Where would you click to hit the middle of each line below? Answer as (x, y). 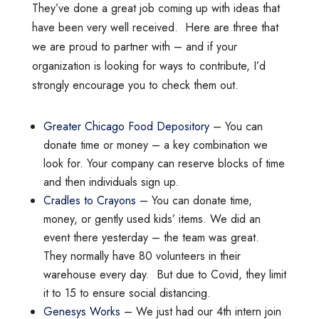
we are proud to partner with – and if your (134, 46)
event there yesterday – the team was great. (153, 237)
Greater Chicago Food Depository (128, 126)
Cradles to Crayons (89, 200)
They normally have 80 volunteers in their (142, 256)
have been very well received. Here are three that (155, 27)
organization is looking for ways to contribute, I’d (148, 66)
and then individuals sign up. (111, 182)
